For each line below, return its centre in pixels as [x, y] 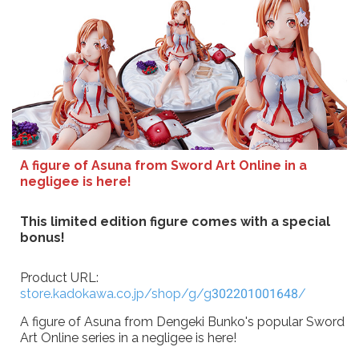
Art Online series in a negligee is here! [128, 337]
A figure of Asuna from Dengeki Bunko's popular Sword [182, 321]
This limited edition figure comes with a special [175, 221]
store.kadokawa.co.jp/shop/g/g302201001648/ [163, 293]
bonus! [42, 237]
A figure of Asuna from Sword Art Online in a [163, 165]
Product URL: [59, 277]
